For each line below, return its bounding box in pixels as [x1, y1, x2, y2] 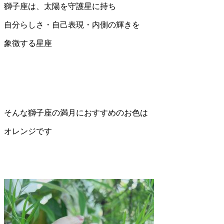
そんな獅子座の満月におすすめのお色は [4, 108, 148, 117]
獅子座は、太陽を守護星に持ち [4, 2, 116, 11]
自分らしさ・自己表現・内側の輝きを [4, 20, 140, 29]
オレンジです [4, 127, 52, 136]
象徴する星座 [4, 39, 52, 48]
